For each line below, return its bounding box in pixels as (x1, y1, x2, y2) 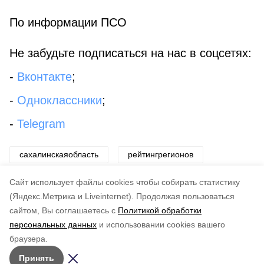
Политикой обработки (118, 206, 202, 215)
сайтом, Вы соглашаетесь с (9, 206, 115, 215)
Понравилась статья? (9, 214, 104, 225)
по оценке (73, 227, 114, 237)
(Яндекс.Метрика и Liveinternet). (9, 192, 134, 201)
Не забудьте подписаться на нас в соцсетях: (9, 47, 252, 60)
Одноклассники (17, 94, 102, 107)
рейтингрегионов (128, 150, 193, 159)
